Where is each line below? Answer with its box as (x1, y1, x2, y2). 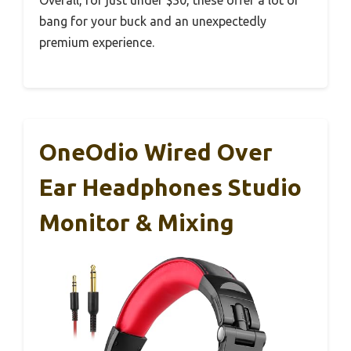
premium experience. (39, 34, 154, 49)
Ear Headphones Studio (39, 173, 302, 201)
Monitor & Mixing (39, 208, 234, 236)
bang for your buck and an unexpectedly (39, 13, 266, 28)
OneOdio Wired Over (39, 138, 273, 165)
